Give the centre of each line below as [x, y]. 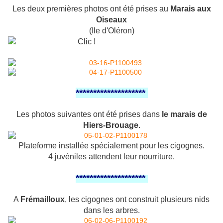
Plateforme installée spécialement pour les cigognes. [111, 146]
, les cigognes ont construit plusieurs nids [137, 200]
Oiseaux [111, 20]
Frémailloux [43, 200]
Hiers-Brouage [111, 125]
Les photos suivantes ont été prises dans [89, 114]
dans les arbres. [111, 211]
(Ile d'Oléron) [111, 31]
